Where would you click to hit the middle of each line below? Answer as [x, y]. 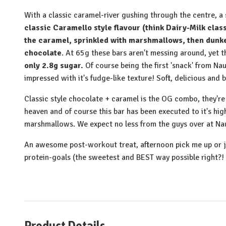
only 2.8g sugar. [54, 65]
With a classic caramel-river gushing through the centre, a [125, 15]
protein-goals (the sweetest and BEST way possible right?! [124, 157]
